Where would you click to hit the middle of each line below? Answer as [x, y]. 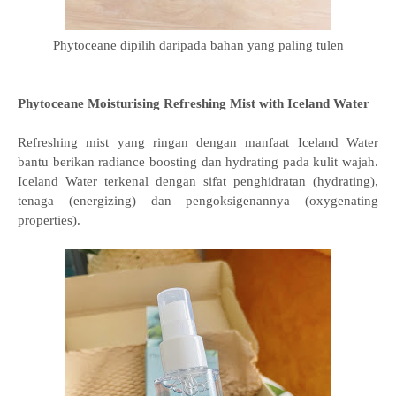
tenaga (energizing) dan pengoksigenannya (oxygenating [198, 201]
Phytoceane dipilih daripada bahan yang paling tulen [198, 45]
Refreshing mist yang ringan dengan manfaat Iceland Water [198, 142]
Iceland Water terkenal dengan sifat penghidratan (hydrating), [198, 181]
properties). [49, 220]
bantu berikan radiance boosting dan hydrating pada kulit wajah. [198, 162]
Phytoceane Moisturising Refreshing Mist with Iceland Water [194, 103]
